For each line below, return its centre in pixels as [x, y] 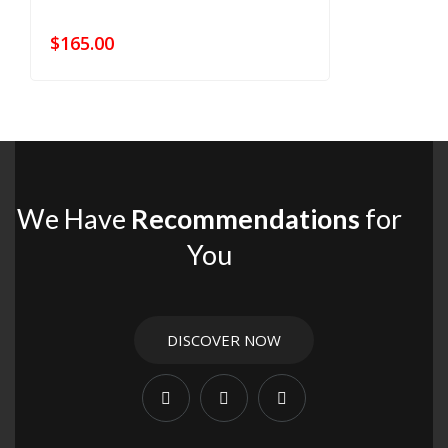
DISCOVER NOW [224, 340]
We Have [73, 219]
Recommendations [245, 219]
